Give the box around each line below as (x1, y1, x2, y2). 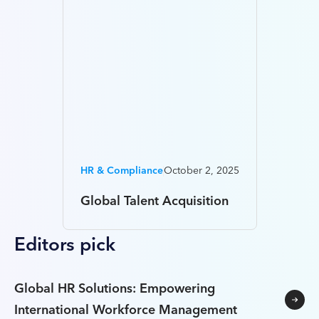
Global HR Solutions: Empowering (14, 278, 215, 300)
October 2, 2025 (163, 162, 239, 179)
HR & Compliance (80, 162, 163, 179)
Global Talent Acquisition (80, 190, 229, 212)
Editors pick (14, 229, 115, 261)
